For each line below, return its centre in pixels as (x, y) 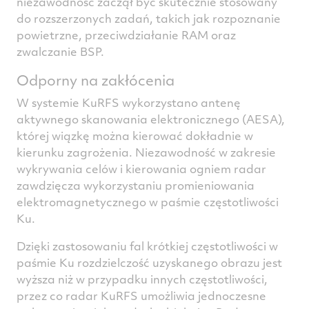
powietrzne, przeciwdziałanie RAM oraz (126, 34)
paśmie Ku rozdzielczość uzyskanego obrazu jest (149, 262)
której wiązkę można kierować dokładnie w (135, 135)
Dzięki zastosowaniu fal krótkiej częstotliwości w (147, 246)
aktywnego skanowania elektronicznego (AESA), (151, 119)
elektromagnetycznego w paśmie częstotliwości (148, 201)
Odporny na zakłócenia (96, 79)
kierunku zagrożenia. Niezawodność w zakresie (146, 152)
